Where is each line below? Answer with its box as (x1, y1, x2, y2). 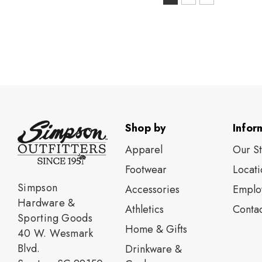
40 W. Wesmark (18, 226, 94, 242)
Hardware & (18, 195, 75, 211)
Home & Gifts (125, 222, 187, 237)
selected (163, 21, 201, 37)
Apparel (125, 142, 163, 158)
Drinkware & (125, 242, 182, 257)
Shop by (125, 120, 166, 136)
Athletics (125, 202, 164, 218)
